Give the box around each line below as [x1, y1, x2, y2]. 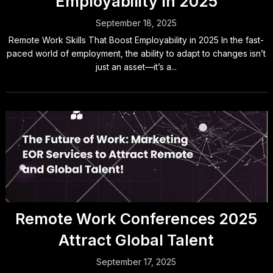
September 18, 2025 [96, 18, 177, 28]
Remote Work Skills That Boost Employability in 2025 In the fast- [9, 35, 264, 45]
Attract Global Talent [58, 231, 214, 249]
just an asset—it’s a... [96, 62, 177, 72]
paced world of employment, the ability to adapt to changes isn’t [7, 48, 266, 58]
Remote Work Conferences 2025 [15, 210, 258, 228]
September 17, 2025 [96, 257, 177, 267]
